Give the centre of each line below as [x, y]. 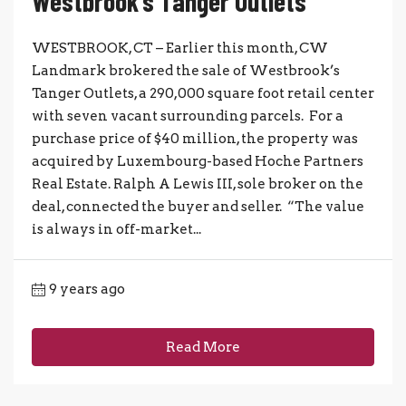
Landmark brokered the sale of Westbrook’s [186, 70]
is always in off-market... [116, 229]
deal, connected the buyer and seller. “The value [198, 206]
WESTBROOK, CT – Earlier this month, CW [180, 48]
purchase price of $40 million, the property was [195, 138]
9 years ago [87, 289]
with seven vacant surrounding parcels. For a [188, 116]
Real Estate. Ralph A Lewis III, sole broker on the [198, 184]
